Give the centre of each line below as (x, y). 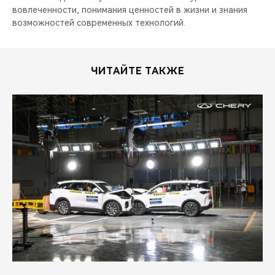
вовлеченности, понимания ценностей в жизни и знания (130, 10)
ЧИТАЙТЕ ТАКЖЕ (137, 71)
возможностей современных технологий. (99, 22)
